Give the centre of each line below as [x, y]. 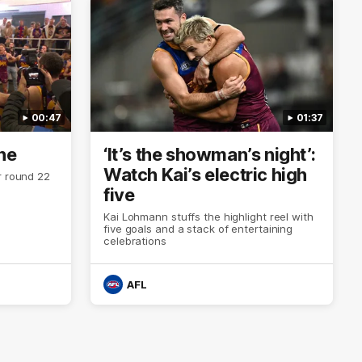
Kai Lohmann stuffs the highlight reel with [208, 217]
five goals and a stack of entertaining [198, 229]
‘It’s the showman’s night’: [210, 155]
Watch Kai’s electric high [205, 175]
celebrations [135, 241]
